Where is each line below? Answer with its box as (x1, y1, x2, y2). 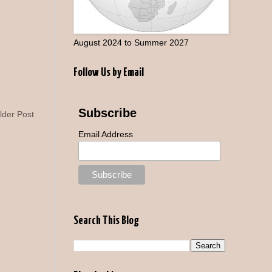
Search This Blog (73, 214, 139, 226)
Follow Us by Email (73, 66, 144, 78)
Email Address (78, 129, 133, 139)
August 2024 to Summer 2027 (73, 37, 189, 47)
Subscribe (78, 106, 137, 120)
